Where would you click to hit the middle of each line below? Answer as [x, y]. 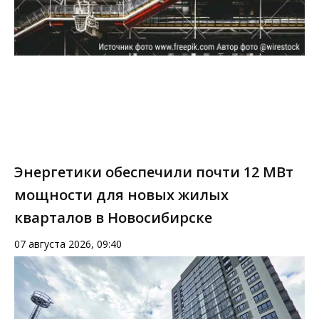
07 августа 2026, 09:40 [68, 244]
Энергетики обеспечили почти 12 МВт [154, 172]
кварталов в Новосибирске [113, 218]
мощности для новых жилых [121, 195]
